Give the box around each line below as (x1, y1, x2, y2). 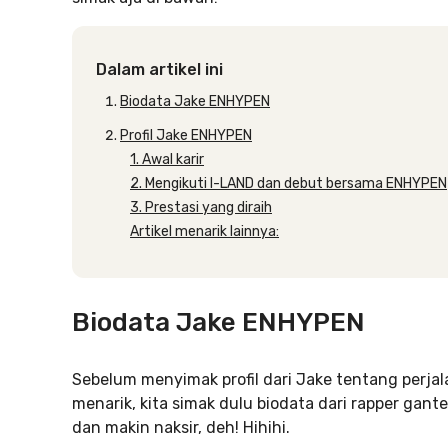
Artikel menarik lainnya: (130, 223, 279, 240)
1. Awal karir (130, 151, 204, 168)
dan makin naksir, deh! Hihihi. (72, 418, 290, 437)
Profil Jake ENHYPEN (120, 127, 252, 144)
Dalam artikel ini (96, 60, 223, 79)
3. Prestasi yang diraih (130, 199, 272, 216)
